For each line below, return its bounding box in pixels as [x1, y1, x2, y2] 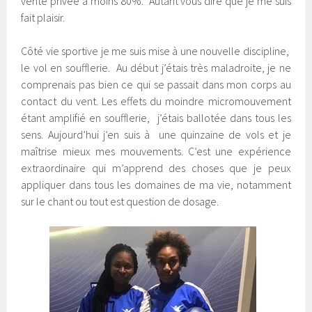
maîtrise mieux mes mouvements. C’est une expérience [21, 143, 291, 158]
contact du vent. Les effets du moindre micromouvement [21, 93, 291, 108]
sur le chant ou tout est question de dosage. [21, 194, 219, 208]
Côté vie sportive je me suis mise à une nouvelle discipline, [21, 43, 291, 58]
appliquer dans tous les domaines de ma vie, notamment [21, 177, 291, 192]
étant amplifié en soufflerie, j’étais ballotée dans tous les [21, 110, 291, 125]
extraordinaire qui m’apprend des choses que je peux [21, 160, 291, 175]
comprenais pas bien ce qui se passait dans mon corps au [21, 77, 291, 91]
